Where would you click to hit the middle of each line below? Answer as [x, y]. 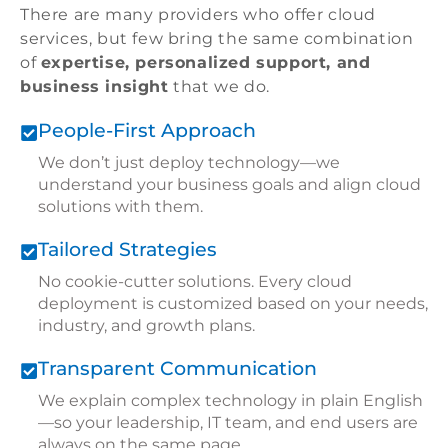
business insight [94, 87]
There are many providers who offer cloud [198, 15]
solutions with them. [120, 207]
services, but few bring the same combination [217, 39]
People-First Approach [147, 131]
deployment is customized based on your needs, [233, 304]
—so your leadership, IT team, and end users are [228, 423]
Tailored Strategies [127, 250]
